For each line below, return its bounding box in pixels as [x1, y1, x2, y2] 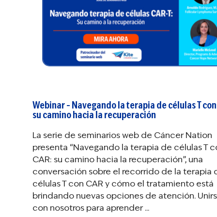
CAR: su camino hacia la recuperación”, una [32, 154, 203, 165]
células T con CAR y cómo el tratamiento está [32, 178, 214, 189]
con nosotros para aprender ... [32, 202, 149, 214]
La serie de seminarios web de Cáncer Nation [32, 130, 212, 141]
